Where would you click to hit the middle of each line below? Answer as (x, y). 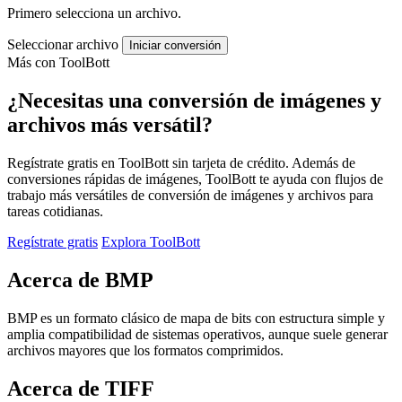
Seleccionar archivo (63, 45)
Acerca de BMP (80, 280)
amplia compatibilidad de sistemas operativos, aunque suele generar (197, 334)
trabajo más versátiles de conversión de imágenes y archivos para (190, 195)
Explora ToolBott (151, 242)
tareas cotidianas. (55, 211)
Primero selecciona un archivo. (94, 13)
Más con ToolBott (58, 63)
